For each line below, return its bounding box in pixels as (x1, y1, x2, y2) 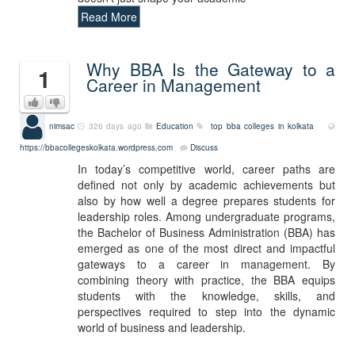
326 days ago (88, 120, 142, 132)
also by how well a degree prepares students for (78, 193, 335, 208)
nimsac (48, 120, 74, 132)
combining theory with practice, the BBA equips (78, 272, 335, 288)
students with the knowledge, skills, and (78, 288, 335, 303)
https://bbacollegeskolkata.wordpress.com (20, 142, 173, 153)
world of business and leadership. (78, 319, 246, 335)
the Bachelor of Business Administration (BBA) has (78, 224, 335, 240)
